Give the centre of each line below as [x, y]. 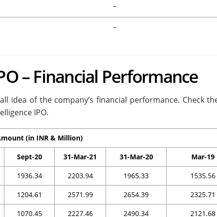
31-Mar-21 [80, 157]
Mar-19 [203, 157]
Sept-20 [29, 157]
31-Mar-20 [136, 157]
